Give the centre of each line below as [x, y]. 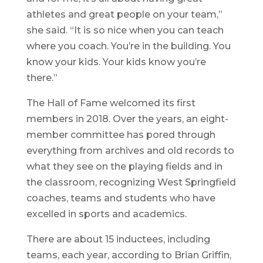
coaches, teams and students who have [121, 198]
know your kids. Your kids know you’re [116, 62]
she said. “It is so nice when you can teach [125, 31]
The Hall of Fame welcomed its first [111, 103]
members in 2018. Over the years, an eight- [127, 119]
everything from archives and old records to [130, 151]
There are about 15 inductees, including [118, 240]
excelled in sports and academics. [106, 214]
